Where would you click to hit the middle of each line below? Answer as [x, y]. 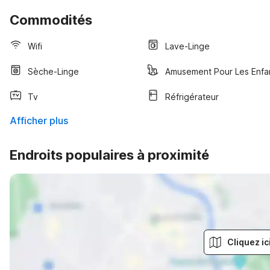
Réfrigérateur [192, 96]
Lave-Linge [187, 46]
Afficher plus [39, 121]
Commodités [51, 20]
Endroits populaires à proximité [109, 155]
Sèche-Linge [53, 71]
